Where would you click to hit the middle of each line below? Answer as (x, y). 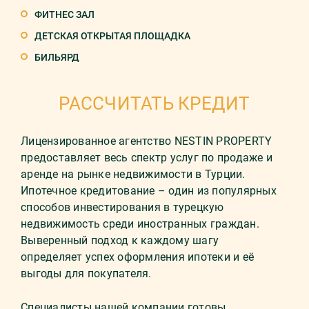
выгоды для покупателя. (86, 273)
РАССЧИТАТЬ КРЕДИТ (154, 103)
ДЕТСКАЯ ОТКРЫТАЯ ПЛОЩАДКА (112, 36)
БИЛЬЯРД (57, 57)
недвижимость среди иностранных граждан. (140, 224)
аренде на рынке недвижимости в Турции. (133, 174)
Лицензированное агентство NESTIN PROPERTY (147, 141)
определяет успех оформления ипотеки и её (137, 257)
